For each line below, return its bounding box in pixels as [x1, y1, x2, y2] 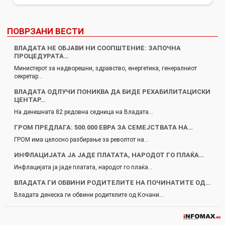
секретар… [14, 72, 43, 80]
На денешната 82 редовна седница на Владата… [14, 108, 153, 116]
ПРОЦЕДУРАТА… [14, 52, 69, 60]
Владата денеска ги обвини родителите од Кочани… [14, 191, 164, 198]
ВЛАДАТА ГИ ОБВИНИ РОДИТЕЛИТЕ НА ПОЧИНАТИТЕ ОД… [14, 178, 210, 186]
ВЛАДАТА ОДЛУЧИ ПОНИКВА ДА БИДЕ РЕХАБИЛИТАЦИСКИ [14, 87, 210, 95]
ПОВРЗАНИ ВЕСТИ [7, 26, 84, 36]
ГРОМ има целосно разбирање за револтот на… [14, 136, 149, 143]
